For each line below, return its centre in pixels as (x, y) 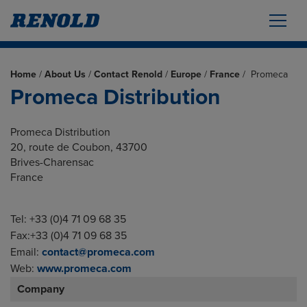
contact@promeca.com (98, 252)
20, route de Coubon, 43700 (79, 147)
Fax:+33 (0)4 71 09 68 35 (69, 236)
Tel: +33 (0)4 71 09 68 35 (68, 219)
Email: (26, 252)
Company (41, 289)
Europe (186, 74)
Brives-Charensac (52, 162)
